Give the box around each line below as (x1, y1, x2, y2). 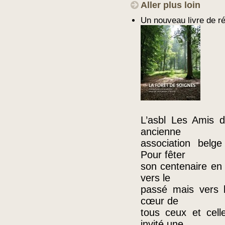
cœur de (141, 195, 178, 206)
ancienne (141, 126, 181, 137)
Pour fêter (141, 149, 185, 160)
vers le (141, 172, 170, 183)
